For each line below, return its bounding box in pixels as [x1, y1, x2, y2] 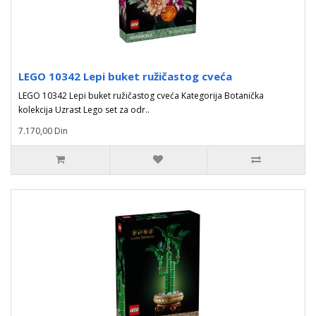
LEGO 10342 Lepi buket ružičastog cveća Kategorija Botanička [18, 90, 264, 102]
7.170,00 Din [18, 125, 68, 137]
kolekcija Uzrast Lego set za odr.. [18, 104, 150, 116]
